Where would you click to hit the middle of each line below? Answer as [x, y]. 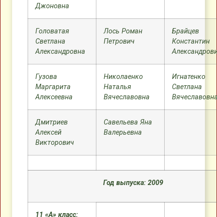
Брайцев [186, 31]
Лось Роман [123, 31]
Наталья [117, 87]
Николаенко [123, 77]
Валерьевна [123, 132]
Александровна [60, 52]
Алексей [48, 132]
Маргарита [53, 87]
